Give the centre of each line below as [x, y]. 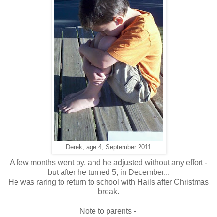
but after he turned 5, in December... [108, 172]
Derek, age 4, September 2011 [108, 147]
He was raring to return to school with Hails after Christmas [108, 182]
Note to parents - [108, 211]
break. [108, 191]
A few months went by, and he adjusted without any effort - [108, 162]
